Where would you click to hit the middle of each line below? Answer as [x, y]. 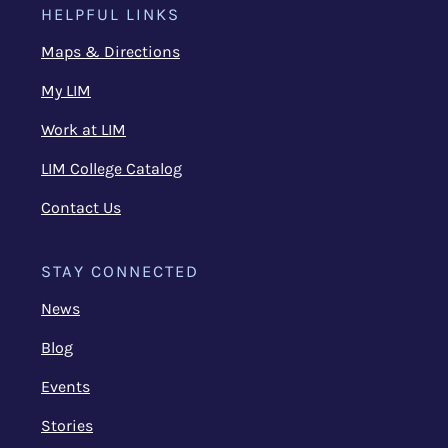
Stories [67, 425]
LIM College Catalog [111, 168]
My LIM [66, 90]
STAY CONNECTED [120, 271]
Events [65, 386]
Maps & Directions [110, 51]
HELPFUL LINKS [110, 14]
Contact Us [81, 207]
